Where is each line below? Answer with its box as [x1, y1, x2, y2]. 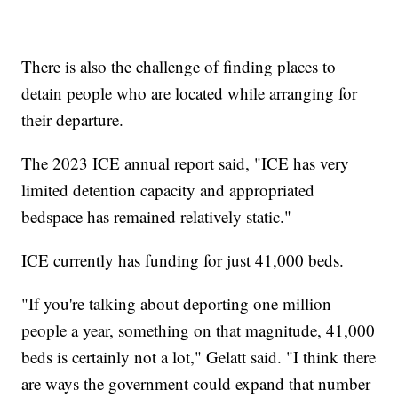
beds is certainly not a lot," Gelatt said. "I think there [21, 345, 377, 368]
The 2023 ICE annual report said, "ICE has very [21, 151, 350, 174]
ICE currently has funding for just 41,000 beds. [21, 248, 345, 271]
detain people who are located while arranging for [21, 81, 358, 104]
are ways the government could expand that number [21, 371, 371, 394]
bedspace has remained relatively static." [21, 204, 292, 227]
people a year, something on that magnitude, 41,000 [21, 318, 376, 341]
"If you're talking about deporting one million [21, 291, 332, 314]
